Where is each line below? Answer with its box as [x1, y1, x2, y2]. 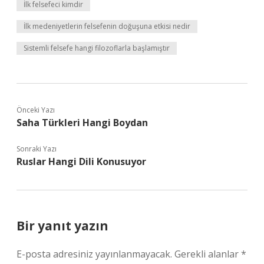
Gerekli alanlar [174, 247, 241, 260]
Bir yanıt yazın [16, 217, 108, 234]
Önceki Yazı [16, 105, 55, 115]
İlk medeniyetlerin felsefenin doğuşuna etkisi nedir [24, 21, 190, 31]
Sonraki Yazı [16, 144, 57, 154]
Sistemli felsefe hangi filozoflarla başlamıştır [24, 43, 170, 53]
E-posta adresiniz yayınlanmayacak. [16, 247, 172, 260]
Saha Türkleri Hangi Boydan [16, 116, 148, 129]
